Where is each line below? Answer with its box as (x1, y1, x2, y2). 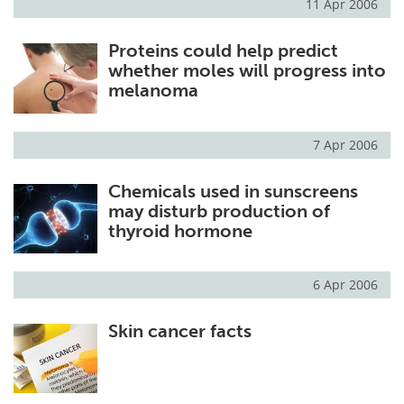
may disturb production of (107, 199, 330, 222)
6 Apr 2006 (313, 275, 378, 293)
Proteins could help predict (107, 40, 338, 62)
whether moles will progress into (107, 60, 386, 82)
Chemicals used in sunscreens (107, 179, 358, 202)
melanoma (107, 79, 198, 102)
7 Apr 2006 (313, 135, 378, 153)
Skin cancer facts (107, 319, 252, 342)
